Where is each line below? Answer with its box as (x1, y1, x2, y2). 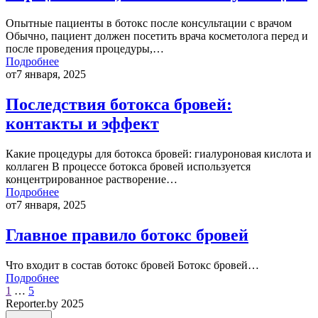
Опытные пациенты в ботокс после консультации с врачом (6, 17, 292, 29)
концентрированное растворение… (6, 172, 177, 185)
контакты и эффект (6, 114, 159, 133)
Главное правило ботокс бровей (6, 225, 248, 244)
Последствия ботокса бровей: (6, 94, 232, 114)
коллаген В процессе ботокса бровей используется (6, 160, 251, 172)
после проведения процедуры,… (6, 43, 164, 55)
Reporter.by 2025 (6, 297, 84, 309)
